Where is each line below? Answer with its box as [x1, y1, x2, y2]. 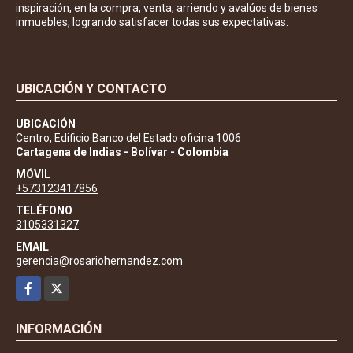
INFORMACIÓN [16, 321, 102, 337]
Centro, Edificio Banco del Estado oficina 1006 [16, 132, 241, 145]
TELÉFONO [16, 204, 72, 217]
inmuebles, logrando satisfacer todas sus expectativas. [16, 16, 288, 29]
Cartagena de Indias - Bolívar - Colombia [16, 146, 229, 159]
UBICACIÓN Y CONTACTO [16, 81, 167, 97]
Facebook [16, 277, 64, 291]
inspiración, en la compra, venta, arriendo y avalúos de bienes [16, 2, 318, 15]
